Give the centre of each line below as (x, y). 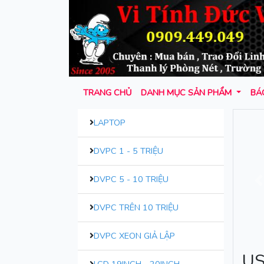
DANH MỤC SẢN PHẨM (187, 93)
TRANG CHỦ (107, 93)
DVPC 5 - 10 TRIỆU (131, 179)
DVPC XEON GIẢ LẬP (134, 236)
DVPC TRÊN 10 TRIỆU (136, 208)
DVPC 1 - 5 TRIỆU (128, 151)
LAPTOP (110, 123)
